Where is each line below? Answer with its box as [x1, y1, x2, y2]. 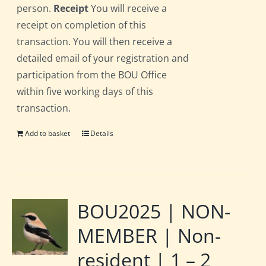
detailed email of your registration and [17, 52, 189, 65]
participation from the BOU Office [17, 68, 167, 82]
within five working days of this [17, 85, 154, 99]
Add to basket [25, 128, 71, 139]
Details [90, 128, 114, 139]
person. [17, 2, 54, 15]
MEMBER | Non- [77, 223, 221, 249]
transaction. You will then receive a [17, 35, 173, 49]
